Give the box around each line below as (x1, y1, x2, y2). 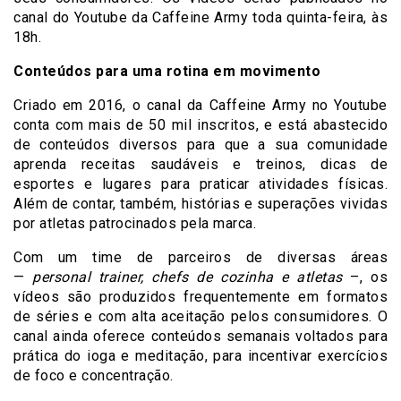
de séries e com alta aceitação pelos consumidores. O (13, 308, 388, 325)
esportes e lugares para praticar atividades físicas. (13, 175, 388, 192)
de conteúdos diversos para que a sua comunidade (13, 136, 388, 153)
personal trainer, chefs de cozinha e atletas (32, 269, 343, 286)
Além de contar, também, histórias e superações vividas (13, 195, 388, 212)
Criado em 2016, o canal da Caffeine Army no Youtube (13, 97, 388, 114)
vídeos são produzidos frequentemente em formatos (13, 288, 388, 305)
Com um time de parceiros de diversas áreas (13, 249, 388, 266)
